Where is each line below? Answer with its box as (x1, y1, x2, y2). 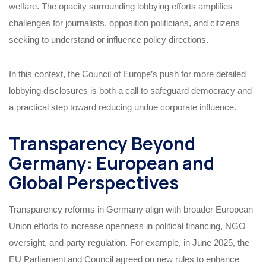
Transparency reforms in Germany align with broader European (9, 204, 253, 214)
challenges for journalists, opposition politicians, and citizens (9, 17, 240, 28)
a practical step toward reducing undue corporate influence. (9, 102, 236, 112)
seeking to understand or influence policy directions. (9, 34, 208, 45)
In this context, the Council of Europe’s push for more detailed (9, 68, 246, 79)
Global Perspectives (9, 170, 179, 195)
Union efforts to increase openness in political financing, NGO (9, 220, 246, 231)
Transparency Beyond (9, 131, 195, 156)
